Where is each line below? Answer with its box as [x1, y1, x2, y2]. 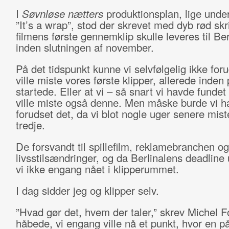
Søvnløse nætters [21, 6, 106, 21]
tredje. [15, 118, 45, 132]
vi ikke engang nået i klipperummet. [15, 162, 179, 176]
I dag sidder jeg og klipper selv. [15, 183, 159, 198]
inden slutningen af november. [15, 40, 154, 55]
